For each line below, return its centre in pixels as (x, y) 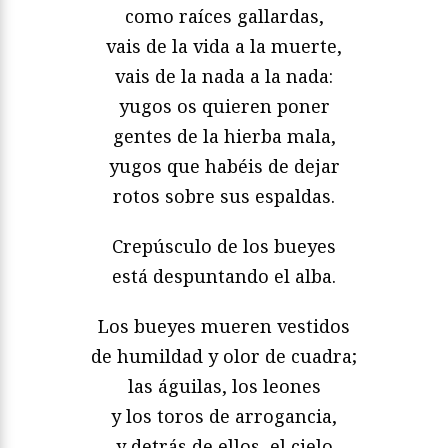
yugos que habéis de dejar (224, 166)
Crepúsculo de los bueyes (224, 246)
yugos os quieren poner (224, 106)
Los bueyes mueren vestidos (224, 326)
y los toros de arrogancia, (224, 416)
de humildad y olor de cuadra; (224, 356)
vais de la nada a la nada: (224, 76)
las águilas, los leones (224, 386)
